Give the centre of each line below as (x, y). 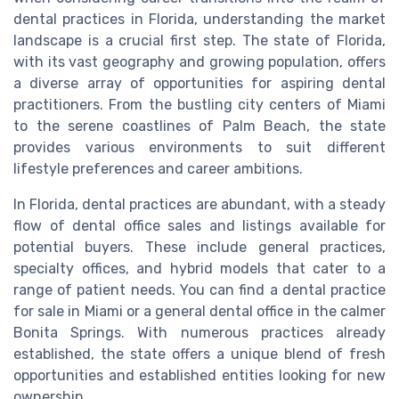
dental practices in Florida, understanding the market (199, 19)
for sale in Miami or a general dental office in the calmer (199, 311)
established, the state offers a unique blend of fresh (199, 354)
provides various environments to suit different (199, 147)
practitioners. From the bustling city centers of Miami (199, 104)
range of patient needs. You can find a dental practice (199, 289)
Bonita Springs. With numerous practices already (199, 332)
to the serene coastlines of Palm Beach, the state (199, 126)
